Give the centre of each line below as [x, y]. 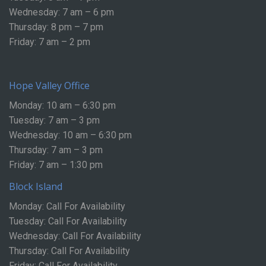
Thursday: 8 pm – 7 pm [56, 27]
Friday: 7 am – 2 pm [50, 42]
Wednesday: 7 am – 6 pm [61, 12]
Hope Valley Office [49, 86]
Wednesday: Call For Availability [75, 236]
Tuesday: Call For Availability [68, 221]
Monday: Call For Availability [67, 207]
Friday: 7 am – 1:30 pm [56, 165]
